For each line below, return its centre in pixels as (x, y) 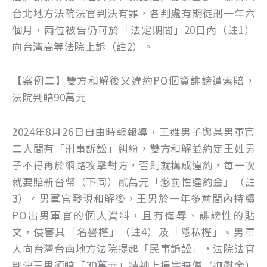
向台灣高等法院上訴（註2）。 (83, 46)
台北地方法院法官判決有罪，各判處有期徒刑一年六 (133, 13)
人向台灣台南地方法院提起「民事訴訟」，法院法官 (133, 249)
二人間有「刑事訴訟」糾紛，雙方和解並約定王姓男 (133, 148)
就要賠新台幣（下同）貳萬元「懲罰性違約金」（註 (133, 182)
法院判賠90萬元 (49, 97)
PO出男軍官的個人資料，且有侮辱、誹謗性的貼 (133, 215)
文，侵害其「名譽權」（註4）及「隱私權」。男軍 (133, 232)
